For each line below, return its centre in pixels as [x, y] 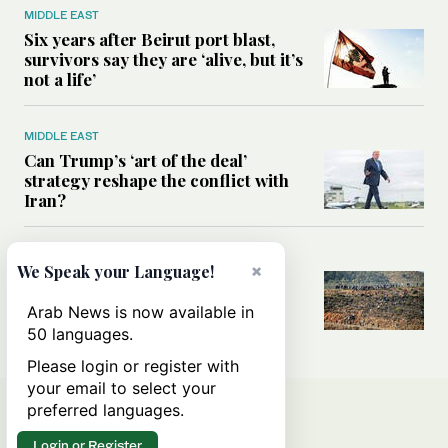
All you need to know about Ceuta [155, 281]
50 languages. [80, 334]
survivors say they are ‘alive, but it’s [163, 59]
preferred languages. [105, 410]
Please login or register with [133, 366]
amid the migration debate [128, 301]
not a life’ [60, 79]
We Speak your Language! [115, 271]
